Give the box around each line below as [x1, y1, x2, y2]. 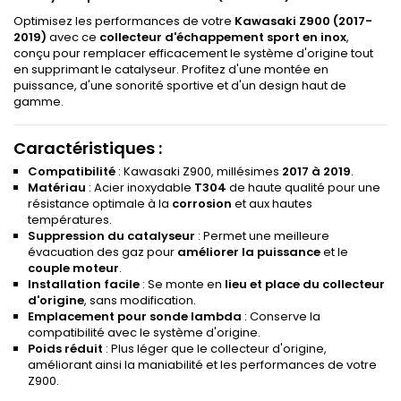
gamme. [13, 93, 64, 111]
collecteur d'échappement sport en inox [99, 29, 346, 47]
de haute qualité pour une [226, 179, 380, 197]
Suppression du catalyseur [28, 227, 195, 245]
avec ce [47, 29, 99, 47]
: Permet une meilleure [195, 227, 329, 245]
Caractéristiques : [13, 137, 162, 160]
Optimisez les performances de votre [13, 13, 235, 30]
